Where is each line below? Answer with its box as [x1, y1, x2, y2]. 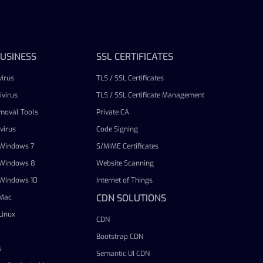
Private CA [96, 107, 129, 117]
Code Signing [96, 124, 138, 134]
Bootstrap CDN [96, 231, 143, 241]
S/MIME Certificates [96, 141, 159, 151]
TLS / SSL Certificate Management [96, 90, 204, 100]
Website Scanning [96, 158, 154, 168]
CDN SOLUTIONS [96, 191, 166, 204]
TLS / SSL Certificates [96, 73, 164, 83]
